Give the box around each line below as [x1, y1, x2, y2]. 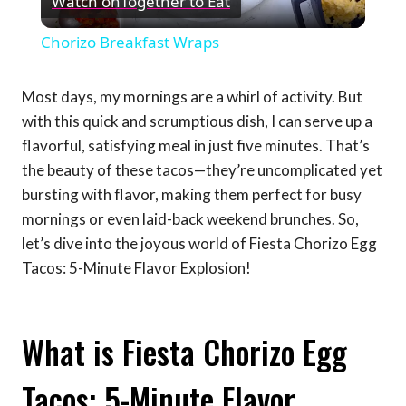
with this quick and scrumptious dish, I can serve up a [22, 111, 372, 131]
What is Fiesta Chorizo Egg [22, 327, 347, 375]
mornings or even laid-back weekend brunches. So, [22, 209, 359, 229]
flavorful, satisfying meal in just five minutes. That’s [22, 136, 370, 156]
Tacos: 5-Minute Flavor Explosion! [22, 258, 251, 278]
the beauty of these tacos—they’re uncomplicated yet [22, 160, 382, 180]
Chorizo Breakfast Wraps [40, 32, 219, 53]
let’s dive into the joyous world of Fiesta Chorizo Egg [22, 234, 377, 254]
